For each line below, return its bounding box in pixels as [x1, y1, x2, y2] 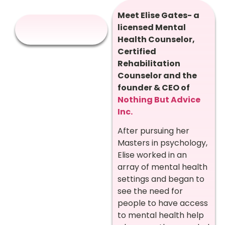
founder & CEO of [118, 82, 190, 93]
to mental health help [118, 209, 204, 221]
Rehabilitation [118, 58, 180, 69]
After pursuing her [118, 125, 189, 137]
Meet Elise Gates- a [118, 10, 199, 21]
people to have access [118, 197, 208, 209]
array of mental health [118, 161, 207, 173]
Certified [118, 46, 156, 57]
